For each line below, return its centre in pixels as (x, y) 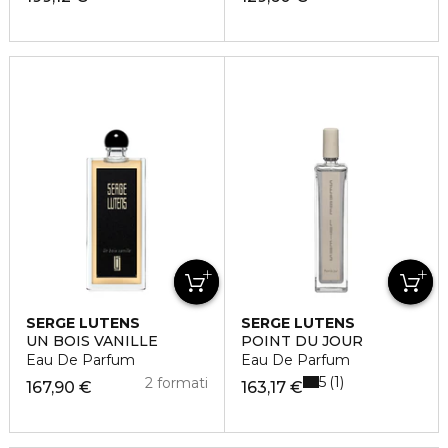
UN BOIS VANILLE (92, 341)
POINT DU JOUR (301, 341)
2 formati (176, 383)
